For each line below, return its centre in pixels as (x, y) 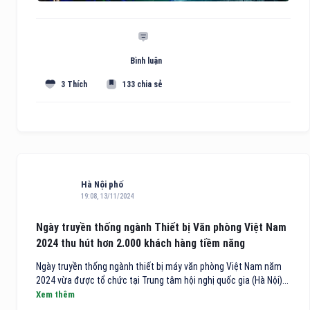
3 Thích (74, 84)
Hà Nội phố (102, 185)
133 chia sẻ (143, 84)
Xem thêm (55, 295)
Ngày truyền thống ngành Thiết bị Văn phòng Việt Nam (161, 228)
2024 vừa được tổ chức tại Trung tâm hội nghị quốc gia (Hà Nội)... (162, 281)
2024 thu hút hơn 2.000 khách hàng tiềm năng (140, 244)
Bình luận (146, 61)
